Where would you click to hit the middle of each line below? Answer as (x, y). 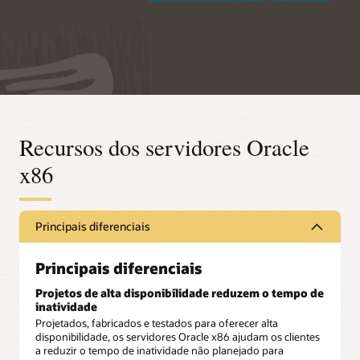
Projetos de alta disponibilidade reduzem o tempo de (180, 293)
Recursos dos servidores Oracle (164, 147)
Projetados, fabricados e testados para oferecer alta (157, 323)
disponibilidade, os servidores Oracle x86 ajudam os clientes (178, 337)
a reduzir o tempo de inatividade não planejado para (160, 351)
